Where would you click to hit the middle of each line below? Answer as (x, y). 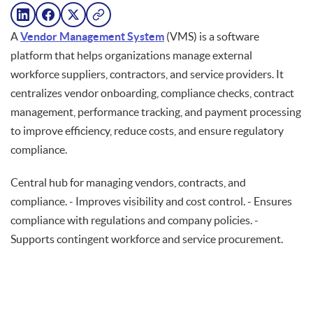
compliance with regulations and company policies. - (134, 220)
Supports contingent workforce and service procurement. (147, 239)
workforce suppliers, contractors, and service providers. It (147, 74)
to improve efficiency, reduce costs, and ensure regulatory (147, 131)
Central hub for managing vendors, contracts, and (128, 182)
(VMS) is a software (212, 36)
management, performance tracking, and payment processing (156, 112)
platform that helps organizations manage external (131, 55)
